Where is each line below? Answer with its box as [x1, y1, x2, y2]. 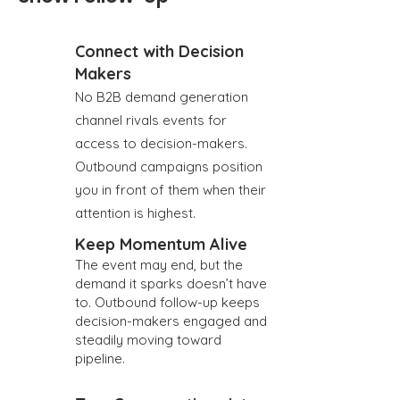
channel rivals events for [75, 112, 227, 129]
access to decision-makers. [75, 135, 247, 152]
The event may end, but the [75, 256, 243, 273]
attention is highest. [75, 204, 196, 221]
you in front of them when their [75, 181, 266, 198]
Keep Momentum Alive [75, 234, 247, 254]
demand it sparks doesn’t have [75, 275, 267, 292]
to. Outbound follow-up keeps [75, 294, 260, 311]
